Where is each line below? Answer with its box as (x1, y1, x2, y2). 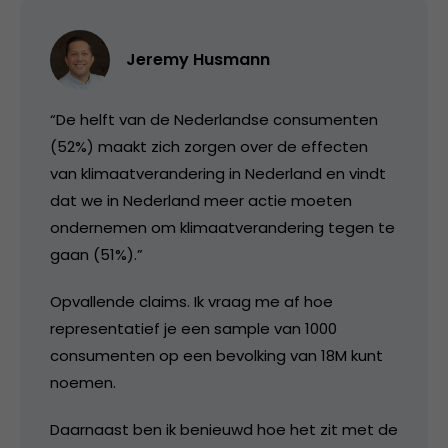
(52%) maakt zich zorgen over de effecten (50, 136, 368, 158)
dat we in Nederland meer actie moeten (50, 190, 352, 212)
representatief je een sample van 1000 (50, 318, 337, 340)
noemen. (50, 372, 116, 394)
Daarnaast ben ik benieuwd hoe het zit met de (50, 419, 398, 441)
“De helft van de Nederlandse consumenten (50, 109, 378, 131)
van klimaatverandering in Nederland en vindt (50, 163, 386, 185)
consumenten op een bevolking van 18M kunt (50, 345, 383, 367)
